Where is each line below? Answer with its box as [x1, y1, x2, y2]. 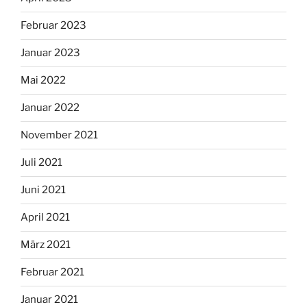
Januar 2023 [21, 47, 80, 60]
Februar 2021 [21, 266, 84, 279]
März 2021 [21, 238, 71, 251]
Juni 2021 [21, 184, 66, 197]
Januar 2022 [21, 101, 79, 114]
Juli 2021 [21, 156, 62, 169]
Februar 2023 [21, 19, 86, 32]
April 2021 [21, 211, 70, 224]
